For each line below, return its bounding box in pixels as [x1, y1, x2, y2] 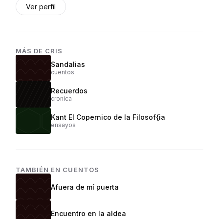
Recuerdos [51, 87, 88, 95]
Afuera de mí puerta [51, 182, 119, 191]
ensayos [51, 121, 76, 129]
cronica [51, 95, 72, 102]
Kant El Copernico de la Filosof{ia [51, 113, 165, 121]
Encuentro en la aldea [51, 209, 126, 218]
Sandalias [51, 60, 85, 68]
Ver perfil [26, 2, 56, 11]
